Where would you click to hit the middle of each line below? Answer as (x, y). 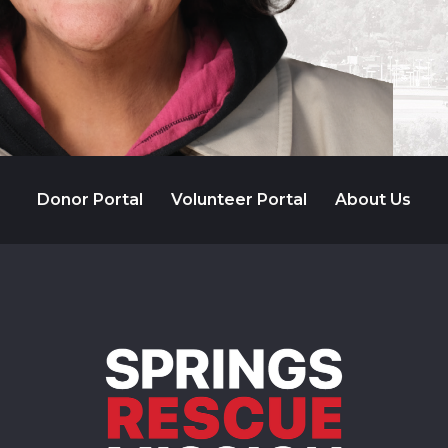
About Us (373, 200)
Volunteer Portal (239, 200)
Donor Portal (89, 200)
